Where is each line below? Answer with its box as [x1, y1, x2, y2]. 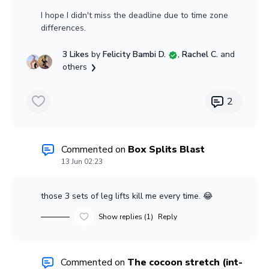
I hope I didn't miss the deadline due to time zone [41, 10, 228, 22]
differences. [41, 22, 86, 34]
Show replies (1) [98, 212, 153, 222]
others [62, 61, 88, 73]
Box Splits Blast [128, 143, 205, 157]
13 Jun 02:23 [61, 157, 103, 167]
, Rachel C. [178, 49, 221, 61]
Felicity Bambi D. [100, 49, 169, 61]
